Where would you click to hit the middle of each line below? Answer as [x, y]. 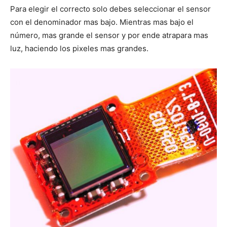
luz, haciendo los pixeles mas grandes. [79, 48]
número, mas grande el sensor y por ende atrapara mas [109, 35]
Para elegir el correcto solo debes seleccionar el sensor [110, 9]
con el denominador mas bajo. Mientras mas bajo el [102, 22]
